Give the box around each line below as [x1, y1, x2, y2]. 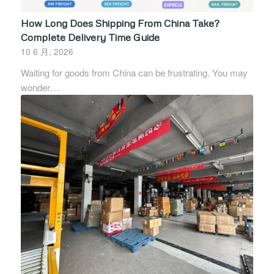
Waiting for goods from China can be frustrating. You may [20, 66, 248, 80]
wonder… [20, 81, 59, 94]
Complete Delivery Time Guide [20, 31, 160, 44]
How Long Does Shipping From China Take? [20, 17, 220, 30]
